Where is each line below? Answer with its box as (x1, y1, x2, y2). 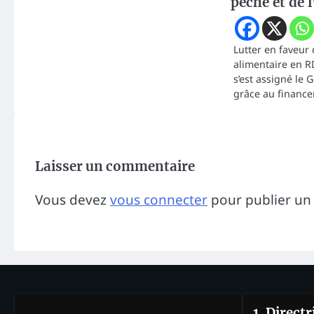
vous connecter (110, 191, 207, 210)
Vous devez (35, 191, 110, 210)
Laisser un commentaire (35, 158, 195, 175)
